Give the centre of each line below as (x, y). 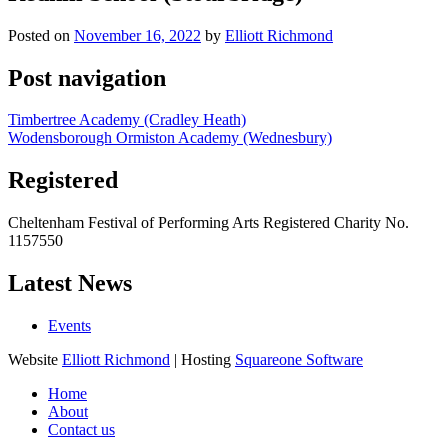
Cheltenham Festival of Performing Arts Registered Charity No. (208, 223)
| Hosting (202, 360)
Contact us (81, 430)
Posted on (41, 35)
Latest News (70, 283)
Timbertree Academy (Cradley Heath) (127, 120)
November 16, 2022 (137, 35)
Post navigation (87, 77)
